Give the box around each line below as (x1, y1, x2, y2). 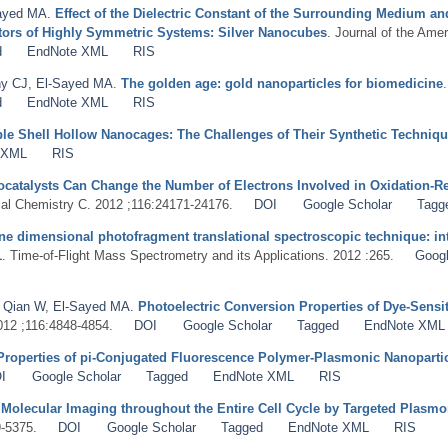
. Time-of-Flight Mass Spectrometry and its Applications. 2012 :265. (2, 247, 394, 263)
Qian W (3, 298, 45, 314)
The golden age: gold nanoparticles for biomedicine (121, 75, 443, 91)
